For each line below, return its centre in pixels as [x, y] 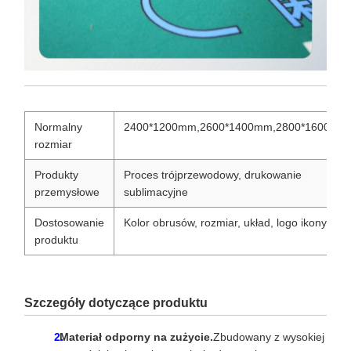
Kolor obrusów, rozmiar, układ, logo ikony [225, 223]
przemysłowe [67, 192]
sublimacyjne [156, 192]
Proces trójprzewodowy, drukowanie [213, 175]
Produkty [56, 175]
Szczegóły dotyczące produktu [116, 303]
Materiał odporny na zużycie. [136, 337]
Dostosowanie [69, 223]
